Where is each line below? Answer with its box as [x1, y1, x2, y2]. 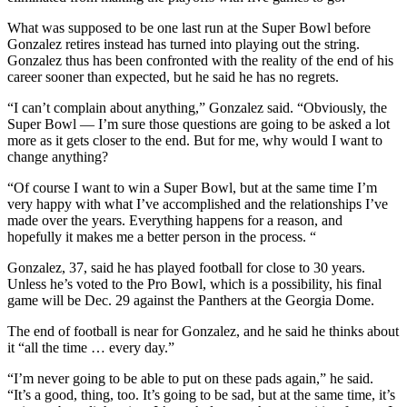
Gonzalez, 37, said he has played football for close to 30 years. [7, 260, 365, 276]
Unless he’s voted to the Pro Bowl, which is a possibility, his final [7, 276, 382, 293]
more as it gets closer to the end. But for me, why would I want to [7, 133, 382, 149]
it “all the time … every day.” [7, 340, 174, 356]
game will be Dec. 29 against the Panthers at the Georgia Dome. [7, 293, 374, 309]
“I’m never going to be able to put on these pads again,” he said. [7, 371, 373, 387]
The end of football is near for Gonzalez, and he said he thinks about [7, 323, 399, 340]
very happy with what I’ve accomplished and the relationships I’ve [7, 196, 388, 213]
